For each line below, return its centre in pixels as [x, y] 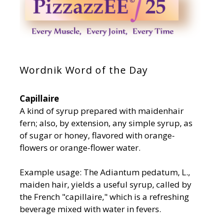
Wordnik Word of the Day [84, 70]
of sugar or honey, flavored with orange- [97, 135]
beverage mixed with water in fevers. [90, 209]
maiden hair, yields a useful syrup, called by [106, 185]
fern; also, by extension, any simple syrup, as [106, 123]
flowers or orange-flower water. [80, 147]
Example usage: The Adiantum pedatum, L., [105, 172]
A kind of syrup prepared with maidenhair [102, 110]
